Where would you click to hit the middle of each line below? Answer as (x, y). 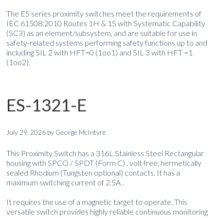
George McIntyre (81, 132)
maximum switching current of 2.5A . (65, 182)
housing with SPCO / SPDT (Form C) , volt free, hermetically (104, 163)
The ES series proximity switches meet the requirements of (104, 13)
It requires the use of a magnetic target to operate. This (97, 201)
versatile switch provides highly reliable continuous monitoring (107, 211)
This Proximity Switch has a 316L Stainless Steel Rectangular (105, 153)
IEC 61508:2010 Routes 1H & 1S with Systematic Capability (106, 23)
